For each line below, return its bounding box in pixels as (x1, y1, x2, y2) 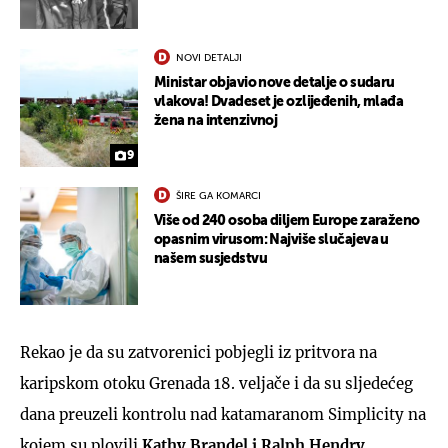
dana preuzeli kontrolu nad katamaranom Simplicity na (20, 404, 426, 424)
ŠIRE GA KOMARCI (176, 190, 261, 201)
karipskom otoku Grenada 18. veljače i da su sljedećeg (20, 373, 413, 393)
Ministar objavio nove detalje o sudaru (154, 75, 395, 90)
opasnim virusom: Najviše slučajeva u (154, 232, 389, 247)
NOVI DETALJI (176, 52, 242, 63)
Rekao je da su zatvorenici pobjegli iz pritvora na (20, 342, 377, 362)
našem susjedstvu (154, 251, 268, 266)
